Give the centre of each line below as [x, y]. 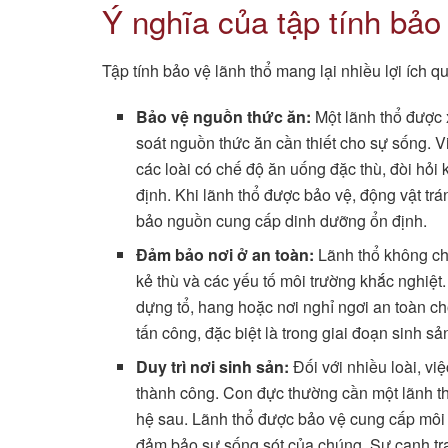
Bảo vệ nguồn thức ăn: [224, 116]
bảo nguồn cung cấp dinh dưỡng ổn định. [282, 220]
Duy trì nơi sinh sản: [213, 366]
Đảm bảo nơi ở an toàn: [225, 254]
